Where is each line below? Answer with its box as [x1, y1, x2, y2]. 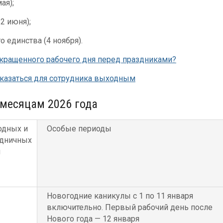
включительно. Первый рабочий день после [46, 203, 213, 212]
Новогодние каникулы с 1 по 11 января [46, 191, 193, 201]
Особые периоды [46, 124, 111, 133]
